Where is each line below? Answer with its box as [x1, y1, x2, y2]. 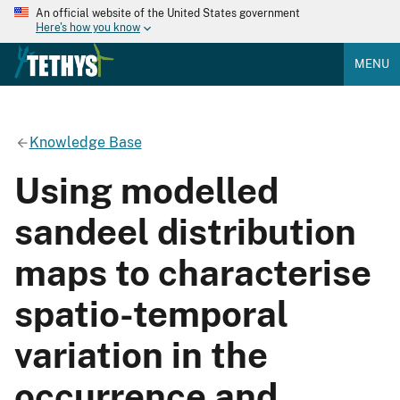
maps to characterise [14, 251, 371, 294]
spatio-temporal [14, 292, 288, 335]
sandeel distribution [14, 210, 356, 253]
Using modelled [14, 169, 279, 212]
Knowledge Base [29, 133, 142, 151]
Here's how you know [36, 21, 140, 35]
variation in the [14, 333, 268, 376]
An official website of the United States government [36, 7, 300, 20]
